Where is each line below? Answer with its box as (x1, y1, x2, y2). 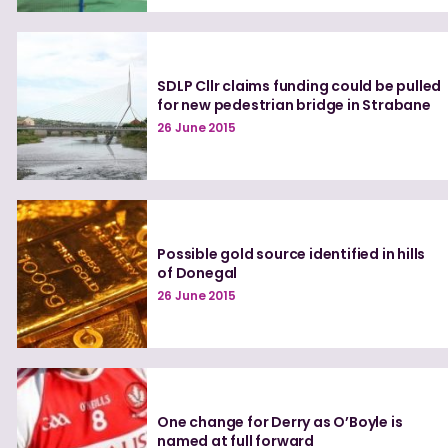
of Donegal (157, 262, 238, 283)
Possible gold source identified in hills (157, 243, 426, 264)
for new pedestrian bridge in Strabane (157, 94, 431, 115)
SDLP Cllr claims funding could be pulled (157, 75, 442, 96)
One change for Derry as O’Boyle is (157, 411, 403, 432)
